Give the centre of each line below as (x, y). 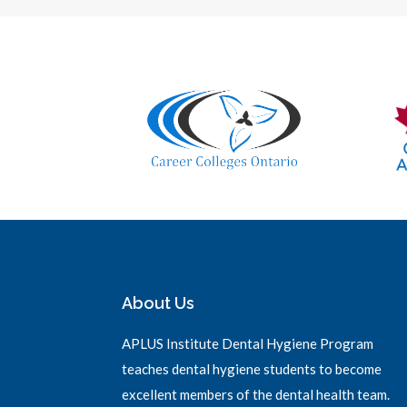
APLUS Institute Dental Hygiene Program (248, 343)
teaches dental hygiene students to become (252, 368)
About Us (159, 303)
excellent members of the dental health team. (256, 394)
